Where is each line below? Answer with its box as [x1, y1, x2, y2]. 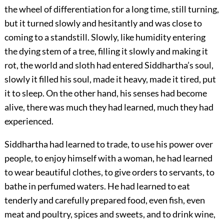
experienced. [4, 115, 53, 127]
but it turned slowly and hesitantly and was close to [4, 17, 202, 29]
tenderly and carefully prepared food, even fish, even [4, 194, 205, 206]
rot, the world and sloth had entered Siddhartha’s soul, [4, 59, 213, 71]
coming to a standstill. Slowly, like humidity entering [4, 31, 205, 43]
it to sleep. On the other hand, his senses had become [4, 87, 207, 99]
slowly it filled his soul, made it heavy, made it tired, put [4, 73, 216, 85]
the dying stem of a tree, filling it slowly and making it [4, 45, 208, 57]
